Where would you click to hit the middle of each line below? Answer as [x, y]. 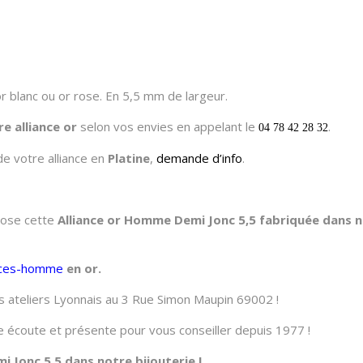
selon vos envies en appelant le [168, 127]
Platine [129, 158]
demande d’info [199, 158]
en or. [84, 269]
